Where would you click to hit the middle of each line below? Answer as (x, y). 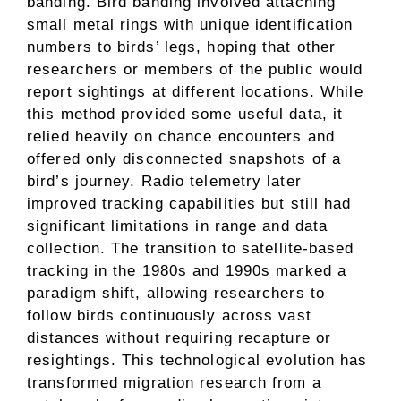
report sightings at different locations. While (195, 92)
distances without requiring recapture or (179, 338)
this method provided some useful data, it (185, 115)
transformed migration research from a (174, 383)
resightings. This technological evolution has (197, 361)
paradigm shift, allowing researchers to (176, 294)
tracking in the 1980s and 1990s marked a (187, 271)
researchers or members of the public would (195, 70)
